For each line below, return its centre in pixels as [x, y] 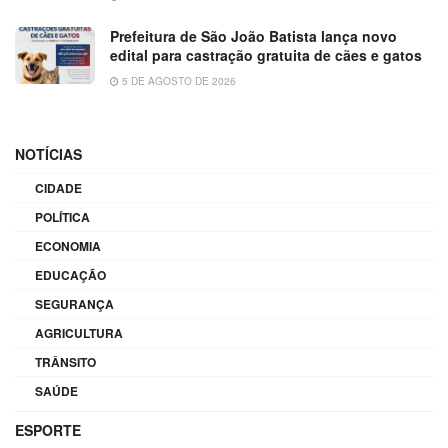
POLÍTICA [62, 217]
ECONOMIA [68, 246]
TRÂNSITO [65, 362]
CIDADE [58, 188]
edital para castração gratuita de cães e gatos [266, 55]
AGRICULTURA [79, 333]
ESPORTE [48, 430]
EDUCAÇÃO [70, 275]
